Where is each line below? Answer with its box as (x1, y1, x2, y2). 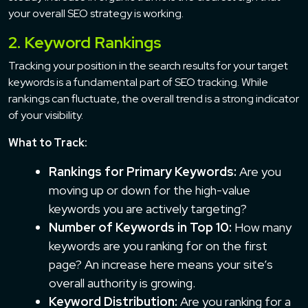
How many (232, 219, 291, 235)
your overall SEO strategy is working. (8, 5, 184, 21)
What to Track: (8, 135, 87, 150)
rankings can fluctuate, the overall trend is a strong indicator (8, 91, 299, 106)
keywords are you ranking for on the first (49, 237, 267, 254)
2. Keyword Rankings (8, 31, 162, 53)
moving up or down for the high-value (49, 181, 250, 198)
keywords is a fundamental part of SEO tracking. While (8, 74, 268, 89)
